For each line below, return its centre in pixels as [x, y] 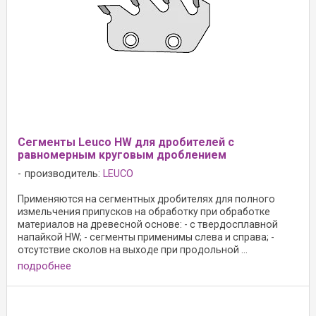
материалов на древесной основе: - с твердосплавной [148, 225]
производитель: [64, 174]
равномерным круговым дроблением [122, 155]
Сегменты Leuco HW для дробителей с [126, 142]
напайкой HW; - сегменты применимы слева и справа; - [146, 237]
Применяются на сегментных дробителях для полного [146, 199]
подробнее [44, 266]
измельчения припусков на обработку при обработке [144, 212]
